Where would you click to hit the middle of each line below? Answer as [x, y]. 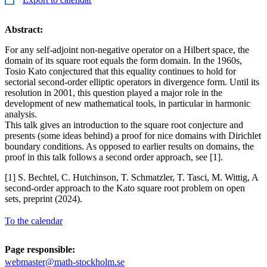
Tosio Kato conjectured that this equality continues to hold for [120, 71]
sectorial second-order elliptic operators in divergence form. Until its [132, 82]
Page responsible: [40, 249]
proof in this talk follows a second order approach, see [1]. [114, 157]
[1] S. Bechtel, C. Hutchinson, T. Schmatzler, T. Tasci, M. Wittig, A [131, 177]
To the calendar [34, 221]
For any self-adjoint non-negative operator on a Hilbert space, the [127, 49]
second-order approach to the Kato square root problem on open [125, 188]
